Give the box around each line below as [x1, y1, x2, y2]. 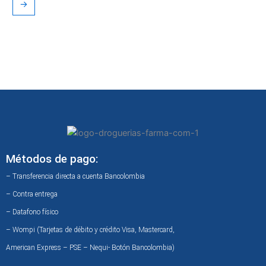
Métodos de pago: [6, 152, 98, 166]
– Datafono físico [6, 208, 58, 217]
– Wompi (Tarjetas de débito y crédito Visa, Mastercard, [6, 226, 175, 235]
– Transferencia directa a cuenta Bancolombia [6, 172, 145, 181]
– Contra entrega [6, 190, 58, 199]
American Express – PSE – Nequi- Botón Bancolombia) [6, 243, 175, 252]
